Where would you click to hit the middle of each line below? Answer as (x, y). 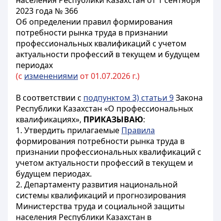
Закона (188, 98)
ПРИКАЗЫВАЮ (113, 119)
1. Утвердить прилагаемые (69, 130)
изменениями (51, 76)
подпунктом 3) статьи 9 (129, 98)
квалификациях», (50, 119)
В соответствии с (50, 98)
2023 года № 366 (47, 11)
